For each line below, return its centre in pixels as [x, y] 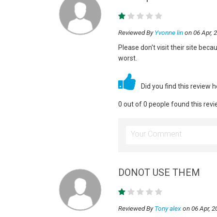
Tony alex [168, 208]
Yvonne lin [169, 32]
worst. [127, 58]
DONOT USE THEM [159, 172]
